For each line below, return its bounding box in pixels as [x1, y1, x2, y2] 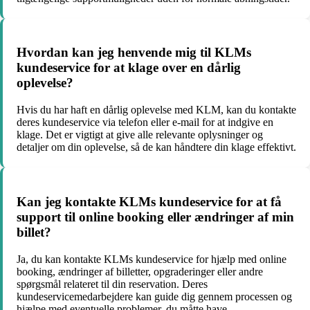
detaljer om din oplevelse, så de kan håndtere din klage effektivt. [17, 141, 296, 154]
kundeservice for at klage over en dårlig [17, 60, 241, 75]
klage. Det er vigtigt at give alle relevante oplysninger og [17, 129, 263, 141]
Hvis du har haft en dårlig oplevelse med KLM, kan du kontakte [17, 104, 296, 116]
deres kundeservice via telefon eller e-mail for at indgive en [17, 116, 273, 129]
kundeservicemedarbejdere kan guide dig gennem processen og [17, 290, 292, 302]
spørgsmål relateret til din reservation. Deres [17, 277, 208, 290]
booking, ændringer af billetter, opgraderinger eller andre [17, 265, 263, 277]
